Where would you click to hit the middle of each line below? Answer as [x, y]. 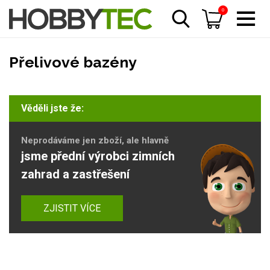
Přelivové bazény [73, 62]
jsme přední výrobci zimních [98, 156]
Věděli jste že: [52, 108]
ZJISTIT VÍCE [72, 208]
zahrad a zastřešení [75, 174]
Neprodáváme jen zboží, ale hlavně [95, 140]
